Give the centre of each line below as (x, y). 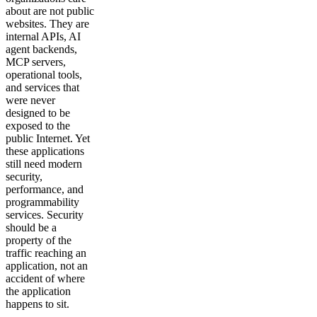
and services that (42, 87)
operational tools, (44, 75)
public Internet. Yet (48, 138)
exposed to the (38, 126)
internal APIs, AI (43, 36)
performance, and (45, 189)
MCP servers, (36, 62)
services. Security (45, 215)
